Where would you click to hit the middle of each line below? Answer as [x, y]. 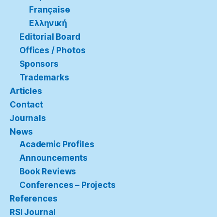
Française [50, 10]
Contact [26, 105]
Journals [28, 118]
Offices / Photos [53, 51]
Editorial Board [50, 37]
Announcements [54, 158]
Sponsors [39, 64]
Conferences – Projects [68, 185]
